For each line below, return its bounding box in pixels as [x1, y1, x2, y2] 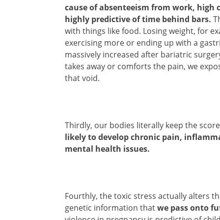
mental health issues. [65, 143, 150, 154]
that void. [65, 72, 100, 83]
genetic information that [65, 202, 157, 213]
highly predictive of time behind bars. [65, 13, 211, 25]
